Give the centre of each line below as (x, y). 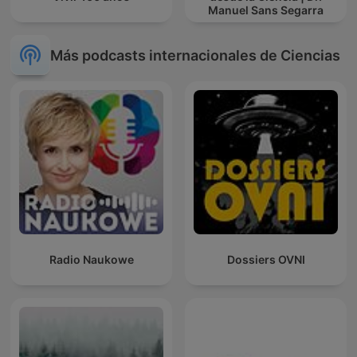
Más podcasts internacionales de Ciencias (195, 55)
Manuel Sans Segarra (266, 10)
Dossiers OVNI (266, 260)
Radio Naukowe (91, 260)
